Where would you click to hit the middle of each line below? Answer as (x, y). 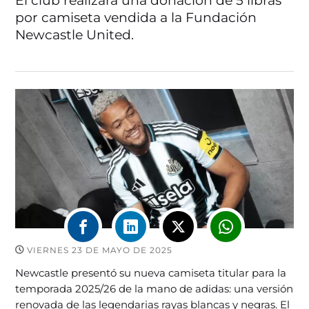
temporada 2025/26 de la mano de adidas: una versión (154, 288)
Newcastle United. (75, 35)
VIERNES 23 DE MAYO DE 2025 (99, 250)
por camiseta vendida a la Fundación (136, 18)
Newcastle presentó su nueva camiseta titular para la (151, 272)
